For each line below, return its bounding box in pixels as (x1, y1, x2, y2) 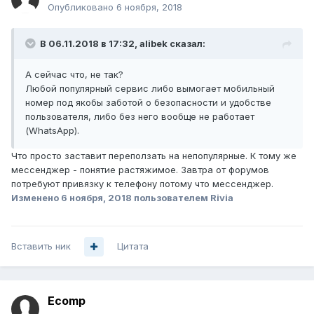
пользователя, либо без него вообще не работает (25, 111, 254, 123)
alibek (139, 38, 168, 50)
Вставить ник (11, 240, 71, 252)
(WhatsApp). (25, 125, 79, 137)
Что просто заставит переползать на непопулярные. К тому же (11, 150, 296, 162)
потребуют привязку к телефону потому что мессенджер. (11, 178, 273, 190)
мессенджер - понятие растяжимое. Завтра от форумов (11, 164, 269, 176)
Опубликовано (48, 1, 116, 13)
